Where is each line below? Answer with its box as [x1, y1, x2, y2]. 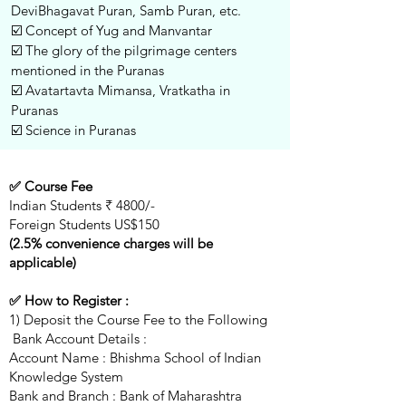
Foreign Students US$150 [9, 216, 159, 233]
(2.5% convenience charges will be [9, 235, 213, 252]
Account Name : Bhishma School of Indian [9, 349, 261, 366]
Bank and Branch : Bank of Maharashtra [9, 387, 242, 404]
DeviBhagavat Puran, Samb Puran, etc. [11, 2, 241, 19]
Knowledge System [9, 368, 123, 385]
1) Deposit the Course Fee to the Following [9, 311, 267, 328]
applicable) [9, 254, 80, 271]
